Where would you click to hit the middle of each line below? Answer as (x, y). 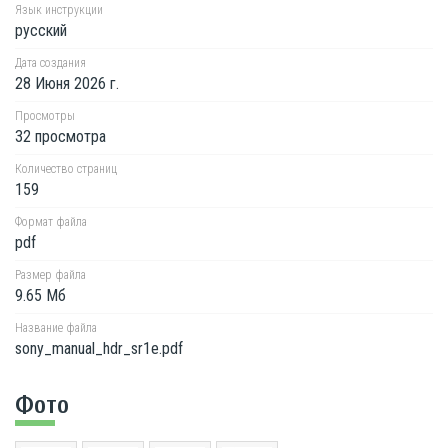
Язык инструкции (59, 10)
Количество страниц (66, 169)
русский (41, 30)
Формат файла (51, 222)
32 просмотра (60, 136)
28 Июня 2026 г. (67, 83)
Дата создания (50, 63)
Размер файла (50, 275)
